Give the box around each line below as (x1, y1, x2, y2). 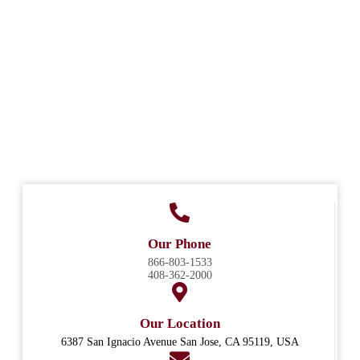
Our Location (139, 316, 220, 332)
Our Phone (148, 236, 211, 252)
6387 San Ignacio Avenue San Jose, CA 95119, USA (60, 336, 299, 349)
